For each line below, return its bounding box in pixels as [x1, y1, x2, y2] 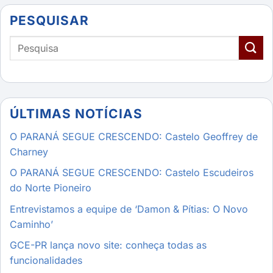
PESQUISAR [10, 12, 90, 28]
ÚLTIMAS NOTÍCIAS [10, 105, 143, 121]
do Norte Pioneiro [10, 182, 91, 194]
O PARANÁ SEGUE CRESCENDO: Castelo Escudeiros [10, 166, 253, 179]
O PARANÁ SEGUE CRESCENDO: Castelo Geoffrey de [10, 130, 258, 143]
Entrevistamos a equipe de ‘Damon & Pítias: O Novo [10, 202, 248, 215]
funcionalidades [10, 254, 82, 267]
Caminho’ [10, 218, 53, 230]
